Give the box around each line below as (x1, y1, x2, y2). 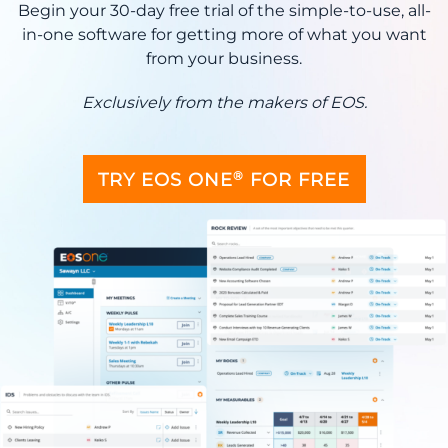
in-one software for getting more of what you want (21, 25, 427, 45)
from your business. (146, 49, 302, 69)
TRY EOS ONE (97, 169, 233, 192)
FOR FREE (243, 169, 350, 192)
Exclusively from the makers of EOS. (81, 93, 367, 113)
